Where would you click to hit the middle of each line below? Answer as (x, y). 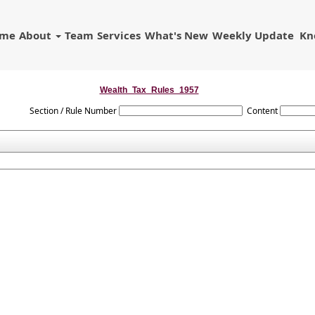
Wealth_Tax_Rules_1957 (149, 90)
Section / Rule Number (73, 111)
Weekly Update (253, 35)
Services (119, 35)
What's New (176, 35)
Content (263, 111)
